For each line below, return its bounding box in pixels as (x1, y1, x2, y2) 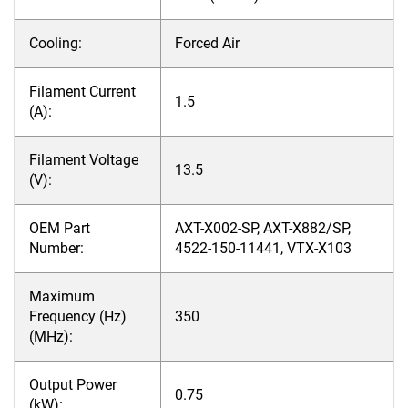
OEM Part (29, 219, 90, 237)
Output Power (29, 376, 117, 393)
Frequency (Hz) (29, 308, 127, 325)
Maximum (29, 288, 95, 305)
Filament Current (29, 83, 136, 100)
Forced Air (175, 35, 240, 52)
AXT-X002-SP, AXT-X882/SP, (175, 219, 351, 237)
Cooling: (29, 35, 82, 52)
